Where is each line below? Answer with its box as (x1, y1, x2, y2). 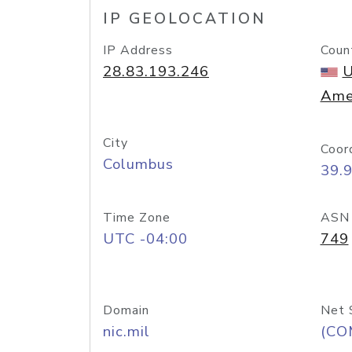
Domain (103, 302, 149, 319)
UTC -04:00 (103, 229, 188, 249)
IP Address (103, 42, 173, 59)
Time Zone (103, 209, 170, 226)
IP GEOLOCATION (103, 9, 266, 29)
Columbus (103, 154, 174, 174)
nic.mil (103, 321, 150, 342)
